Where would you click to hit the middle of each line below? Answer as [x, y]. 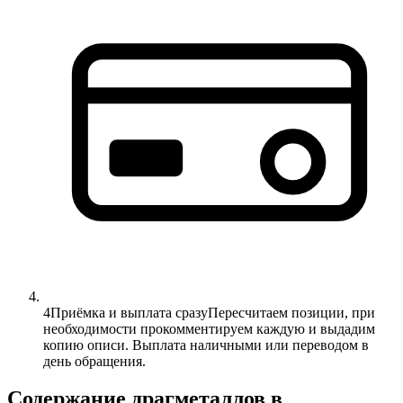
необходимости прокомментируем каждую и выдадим [209, 328]
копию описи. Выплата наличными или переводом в [206, 345]
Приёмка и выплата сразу [129, 312]
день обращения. [94, 361]
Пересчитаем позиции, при [291, 312]
